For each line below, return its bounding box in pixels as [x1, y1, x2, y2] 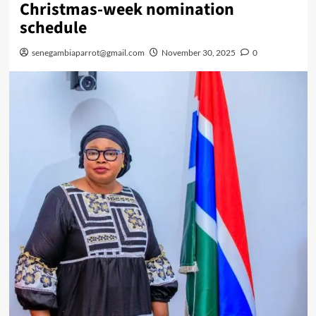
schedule [19, 15, 87, 40]
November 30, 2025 [161, 47, 236, 58]
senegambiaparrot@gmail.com [31, 47, 145, 58]
